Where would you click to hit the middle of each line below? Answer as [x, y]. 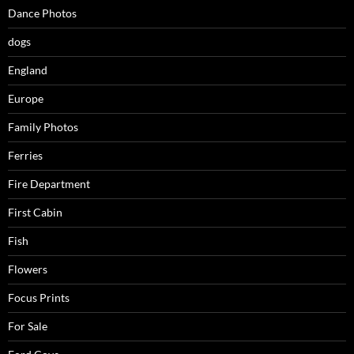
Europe [26, 99]
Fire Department [49, 184]
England [28, 70]
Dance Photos [42, 13]
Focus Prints [39, 298]
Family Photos [43, 127]
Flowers [28, 269]
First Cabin [35, 213]
